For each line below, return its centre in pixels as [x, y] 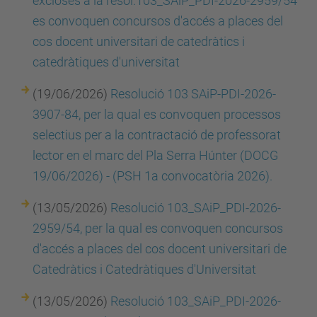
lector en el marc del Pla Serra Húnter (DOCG [155, 155]
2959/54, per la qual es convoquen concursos [158, 228]
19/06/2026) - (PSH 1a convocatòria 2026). [152, 176]
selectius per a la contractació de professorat [157, 135]
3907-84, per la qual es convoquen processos [157, 114]
